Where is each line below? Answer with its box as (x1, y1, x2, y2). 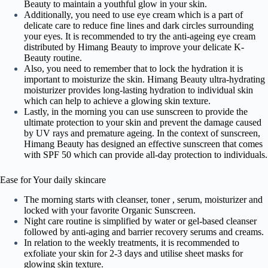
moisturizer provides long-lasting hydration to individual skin (24, 84, 253, 95)
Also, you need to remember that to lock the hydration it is (24, 63, 243, 74)
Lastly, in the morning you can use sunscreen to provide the (24, 106, 248, 117)
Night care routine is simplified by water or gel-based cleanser (24, 215, 257, 226)
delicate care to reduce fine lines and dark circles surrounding (24, 20, 254, 31)
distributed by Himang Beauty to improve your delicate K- (24, 41, 244, 52)
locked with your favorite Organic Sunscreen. (24, 205, 196, 215)
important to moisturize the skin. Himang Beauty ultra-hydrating (24, 74, 265, 84)
